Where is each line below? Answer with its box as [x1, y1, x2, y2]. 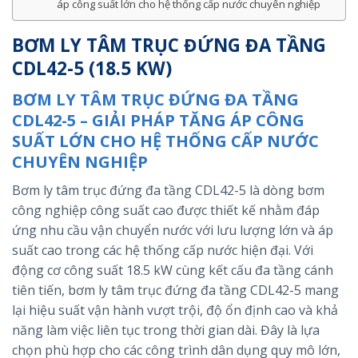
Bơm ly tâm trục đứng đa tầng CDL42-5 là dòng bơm [12, 181, 324, 199]
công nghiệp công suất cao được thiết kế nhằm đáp [12, 201, 320, 219]
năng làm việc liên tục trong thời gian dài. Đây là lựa [12, 320, 320, 339]
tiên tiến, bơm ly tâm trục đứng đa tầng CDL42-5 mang [12, 280, 339, 299]
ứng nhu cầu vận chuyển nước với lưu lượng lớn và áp [12, 221, 333, 239]
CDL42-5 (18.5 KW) [12, 56, 172, 82]
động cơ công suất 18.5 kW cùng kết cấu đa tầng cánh [12, 261, 333, 279]
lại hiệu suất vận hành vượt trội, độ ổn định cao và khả [12, 300, 338, 319]
